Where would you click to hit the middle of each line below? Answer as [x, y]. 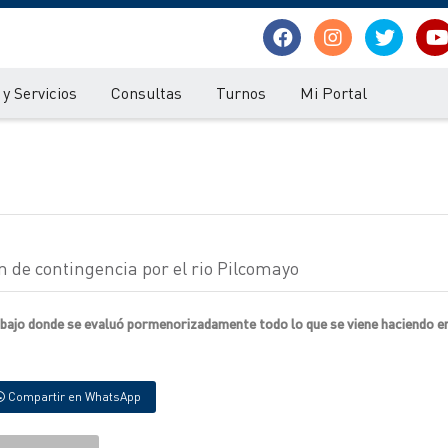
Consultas [146, 92]
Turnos [241, 92]
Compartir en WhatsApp [73, 396]
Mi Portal [333, 92]
